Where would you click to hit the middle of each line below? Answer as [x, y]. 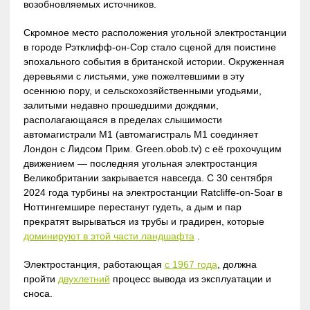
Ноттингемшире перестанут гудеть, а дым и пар [132, 207]
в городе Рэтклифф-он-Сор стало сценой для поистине [149, 47]
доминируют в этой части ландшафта [109, 236]
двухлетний [84, 279]
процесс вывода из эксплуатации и [190, 279]
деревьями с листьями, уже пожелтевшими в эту [134, 76]
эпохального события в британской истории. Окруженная [154, 61]
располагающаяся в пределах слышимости [122, 119]
